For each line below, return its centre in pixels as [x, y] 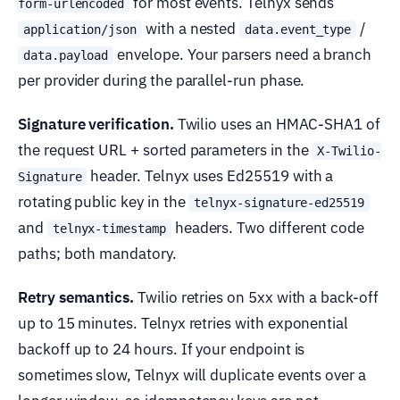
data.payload [66, 56]
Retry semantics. [76, 298]
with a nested [191, 29]
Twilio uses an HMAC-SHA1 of [277, 125]
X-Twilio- [349, 151]
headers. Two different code [268, 228]
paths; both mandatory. [97, 254]
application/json [80, 30]
